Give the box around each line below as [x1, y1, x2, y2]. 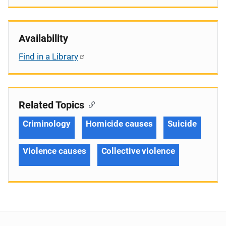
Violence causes [23, 145, 86, 156]
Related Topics [19, 98, 84, 111]
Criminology [23, 118, 71, 129]
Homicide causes [85, 118, 153, 129]
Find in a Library [19, 51, 78, 62]
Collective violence [101, 145, 175, 156]
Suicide [167, 118, 197, 129]
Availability [19, 32, 68, 44]
